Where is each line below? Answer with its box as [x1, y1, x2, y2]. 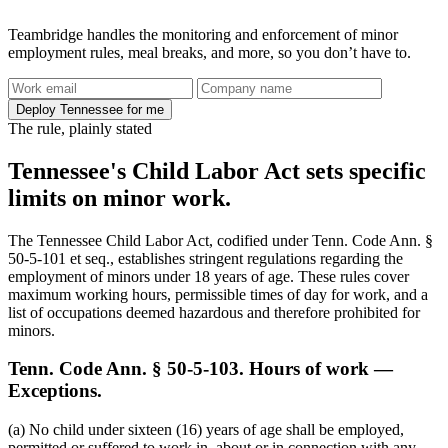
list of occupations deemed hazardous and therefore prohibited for [8, 303, 420, 321]
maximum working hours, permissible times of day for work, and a [8, 285, 428, 303]
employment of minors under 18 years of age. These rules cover [8, 267, 409, 285]
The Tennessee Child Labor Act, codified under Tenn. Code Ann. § [8, 231, 433, 249]
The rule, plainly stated [8, 119, 152, 137]
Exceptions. [8, 380, 102, 402]
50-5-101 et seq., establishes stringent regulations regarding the [8, 249, 403, 267]
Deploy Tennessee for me [16, 101, 164, 117]
